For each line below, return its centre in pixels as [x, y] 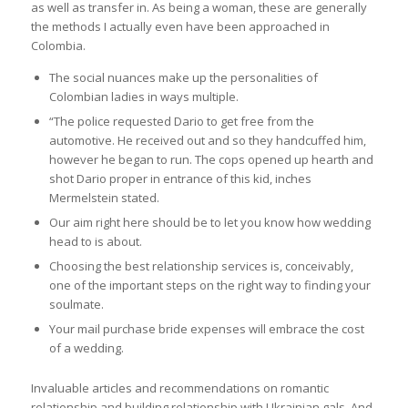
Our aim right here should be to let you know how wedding [209, 223]
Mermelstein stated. [104, 198]
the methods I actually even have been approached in [180, 27]
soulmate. [76, 305]
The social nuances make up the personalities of [183, 78]
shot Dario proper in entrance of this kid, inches [180, 179]
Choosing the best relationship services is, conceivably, [201, 266]
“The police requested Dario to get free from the [181, 122]
